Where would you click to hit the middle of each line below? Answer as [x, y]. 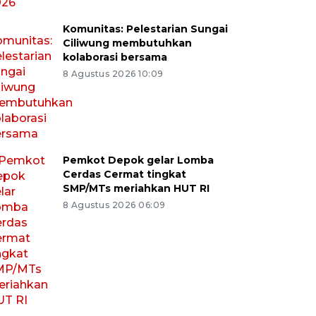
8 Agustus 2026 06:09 [114, 205]
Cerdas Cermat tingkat [124, 174]
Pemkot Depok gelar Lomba [138, 160]
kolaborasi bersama [115, 57]
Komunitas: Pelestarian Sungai [145, 29]
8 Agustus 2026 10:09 [113, 74]
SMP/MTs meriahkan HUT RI [136, 188]
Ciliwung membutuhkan [127, 43]
